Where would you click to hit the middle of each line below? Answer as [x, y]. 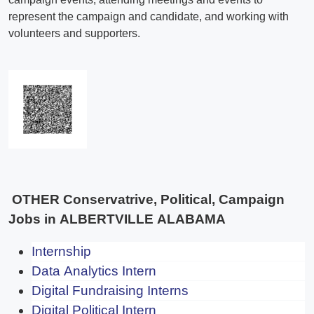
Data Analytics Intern [94, 271]
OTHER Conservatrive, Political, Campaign [146, 199]
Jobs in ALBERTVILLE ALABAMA [117, 219]
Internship [61, 252]
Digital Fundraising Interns [110, 291]
